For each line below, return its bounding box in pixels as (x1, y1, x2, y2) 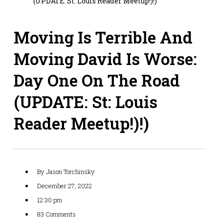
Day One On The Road (14, 69, 180, 91)
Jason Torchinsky (44, 167, 95, 176)
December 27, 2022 (37, 181, 92, 190)
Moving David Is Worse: (14, 47, 197, 69)
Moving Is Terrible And (14, 26, 193, 48)
